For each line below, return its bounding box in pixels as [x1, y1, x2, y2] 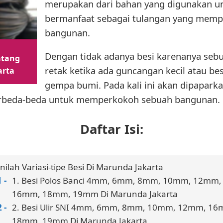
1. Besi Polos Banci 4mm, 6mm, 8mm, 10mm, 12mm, [12, 174, 222, 186]
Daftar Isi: [80, 120, 143, 138]
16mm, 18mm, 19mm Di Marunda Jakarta [12, 188, 178, 200]
